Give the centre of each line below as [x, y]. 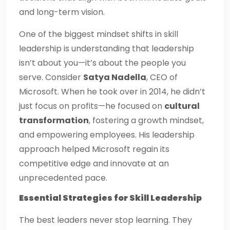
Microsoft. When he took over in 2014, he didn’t [112, 91]
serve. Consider [51, 77]
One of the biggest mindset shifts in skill [99, 34]
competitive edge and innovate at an [94, 163]
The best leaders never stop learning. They [106, 220]
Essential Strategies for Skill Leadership [110, 198]
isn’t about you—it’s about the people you [102, 63]
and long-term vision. [62, 12]
